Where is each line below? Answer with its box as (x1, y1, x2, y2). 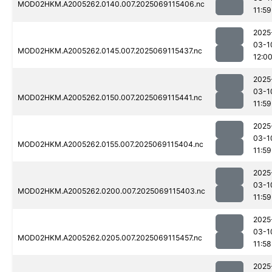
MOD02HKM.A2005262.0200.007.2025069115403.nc (18, 186, 205, 196)
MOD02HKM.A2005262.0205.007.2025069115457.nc (18, 233, 202, 243)
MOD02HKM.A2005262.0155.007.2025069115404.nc (18, 140, 203, 149)
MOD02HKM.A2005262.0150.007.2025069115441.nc (18, 93, 202, 103)
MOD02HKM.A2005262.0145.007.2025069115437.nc (18, 46, 202, 56)
